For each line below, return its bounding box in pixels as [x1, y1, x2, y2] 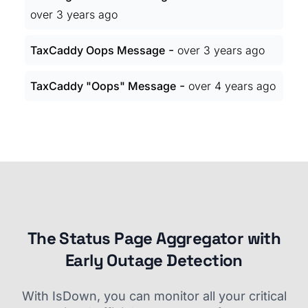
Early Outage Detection [65, 250, 243, 271]
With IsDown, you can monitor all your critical [21, 289, 287, 303]
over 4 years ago [188, 79, 276, 93]
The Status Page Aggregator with [27, 228, 281, 249]
